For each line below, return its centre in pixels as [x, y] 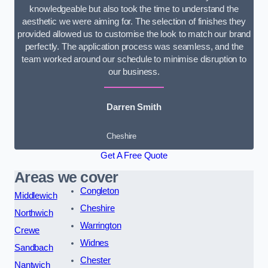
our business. [134, 71]
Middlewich [36, 196]
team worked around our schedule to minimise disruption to [134, 59]
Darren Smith [134, 107]
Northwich [34, 213]
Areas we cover [66, 178]
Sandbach [34, 248]
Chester [95, 261]
